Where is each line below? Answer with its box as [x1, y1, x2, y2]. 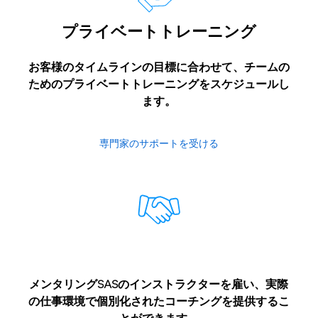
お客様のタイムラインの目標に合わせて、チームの [28, 60, 290, 75]
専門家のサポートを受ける [99, 137, 219, 150]
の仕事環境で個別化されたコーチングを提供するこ [28, 295, 290, 309]
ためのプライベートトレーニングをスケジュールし [28, 77, 290, 92]
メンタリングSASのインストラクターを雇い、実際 [29, 278, 289, 292]
